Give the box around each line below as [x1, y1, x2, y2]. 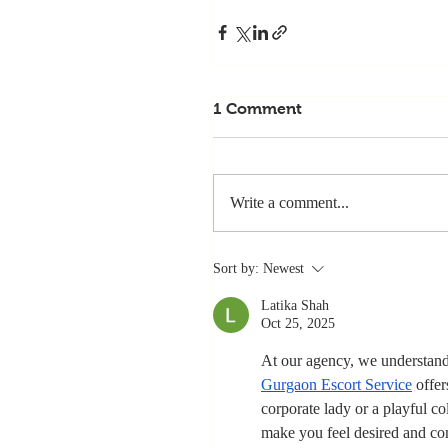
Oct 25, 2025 [261, 316, 335, 331]
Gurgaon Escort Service [261, 376, 412, 393]
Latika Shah [261, 298, 329, 313]
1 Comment [213, 100, 302, 117]
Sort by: [213, 261, 259, 276]
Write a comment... [230, 194, 349, 211]
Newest [263, 261, 304, 276]
